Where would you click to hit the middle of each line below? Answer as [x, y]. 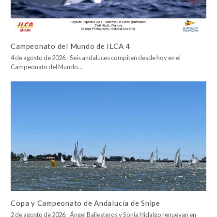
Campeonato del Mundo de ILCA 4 [71, 46]
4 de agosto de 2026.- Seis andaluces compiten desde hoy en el [96, 58]
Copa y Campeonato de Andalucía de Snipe [85, 203]
